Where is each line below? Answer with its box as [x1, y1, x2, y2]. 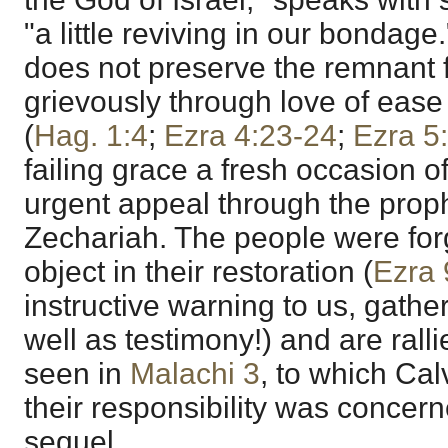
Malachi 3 [130, 356, 260, 390]
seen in [24, 356, 130, 390]
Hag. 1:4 [34, 118, 148, 152]
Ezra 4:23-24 [164, 118, 337, 152]
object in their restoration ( [24, 254, 373, 288]
